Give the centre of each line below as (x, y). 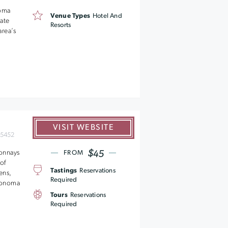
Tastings (64, 171)
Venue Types (70, 16)
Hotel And (107, 16)
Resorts (61, 25)
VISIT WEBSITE (83, 128)
